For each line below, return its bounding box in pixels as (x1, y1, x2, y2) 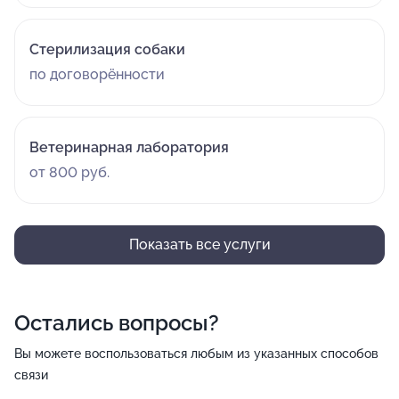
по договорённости (29, 66, 165, 83)
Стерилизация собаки (29, 41, 185, 58)
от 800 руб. (29, 164, 110, 181)
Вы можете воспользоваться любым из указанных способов (14, 346, 379, 361)
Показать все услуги (128, 236, 271, 253)
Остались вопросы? (14, 310, 219, 336)
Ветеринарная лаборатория (29, 139, 229, 156)
